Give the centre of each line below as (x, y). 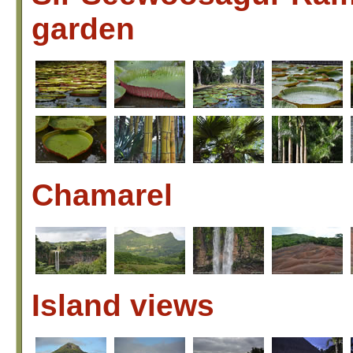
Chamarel (102, 195)
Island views (123, 306)
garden (83, 29)
